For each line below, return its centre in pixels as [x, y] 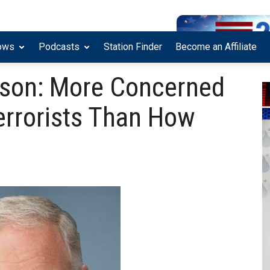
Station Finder [133, 47]
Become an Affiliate [216, 47]
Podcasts [59, 47]
